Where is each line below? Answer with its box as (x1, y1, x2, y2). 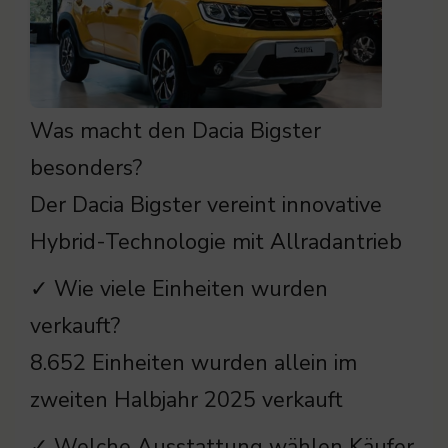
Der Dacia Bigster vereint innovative (30, 189, 382, 220)
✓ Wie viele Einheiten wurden (30, 273, 328, 304)
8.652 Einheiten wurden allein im (30, 347, 357, 378)
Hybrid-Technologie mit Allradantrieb (30, 226, 402, 257)
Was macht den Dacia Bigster (30, 115, 321, 146)
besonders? (30, 152, 142, 183)
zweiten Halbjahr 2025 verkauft (30, 384, 343, 415)
